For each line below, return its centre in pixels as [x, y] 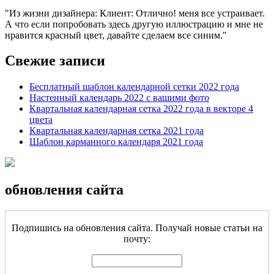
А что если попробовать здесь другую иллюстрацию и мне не [134, 24]
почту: [137, 239]
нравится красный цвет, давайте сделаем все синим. [114, 35]
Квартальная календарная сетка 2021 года [117, 131]
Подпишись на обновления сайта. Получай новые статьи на [137, 228]
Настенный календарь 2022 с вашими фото [119, 98]
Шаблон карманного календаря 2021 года [116, 142]
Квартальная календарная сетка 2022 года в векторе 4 [141, 109]
